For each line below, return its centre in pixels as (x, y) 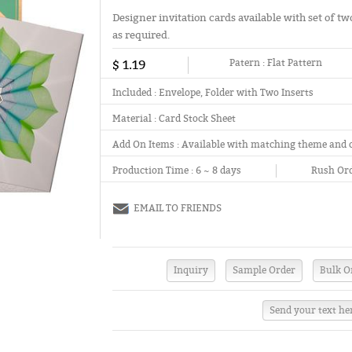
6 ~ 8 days (218, 170)
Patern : (249, 63)
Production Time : (153, 170)
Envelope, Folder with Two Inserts (236, 93)
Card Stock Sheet (198, 119)
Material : (136, 119)
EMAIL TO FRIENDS (178, 208)
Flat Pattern (295, 63)
